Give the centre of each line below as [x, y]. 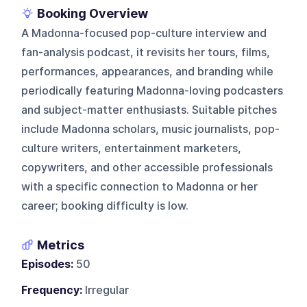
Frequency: [52, 290]
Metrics [61, 245]
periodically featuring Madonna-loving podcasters [152, 90]
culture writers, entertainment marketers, [132, 148]
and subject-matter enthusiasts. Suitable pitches [149, 110]
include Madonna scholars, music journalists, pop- [151, 129]
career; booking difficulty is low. [105, 206]
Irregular [106, 290]
